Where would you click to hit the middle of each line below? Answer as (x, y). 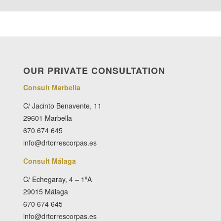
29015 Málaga (45, 191)
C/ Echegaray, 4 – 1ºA (57, 179)
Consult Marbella (52, 88)
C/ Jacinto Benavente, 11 (62, 105)
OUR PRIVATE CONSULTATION (94, 71)
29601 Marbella (47, 118)
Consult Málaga (49, 161)
